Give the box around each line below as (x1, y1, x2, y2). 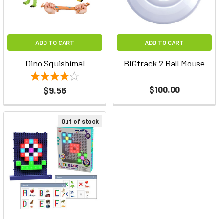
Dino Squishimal (25, 58, 85, 69)
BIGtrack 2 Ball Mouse (124, 58, 205, 69)
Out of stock (61, 117, 99, 125)
